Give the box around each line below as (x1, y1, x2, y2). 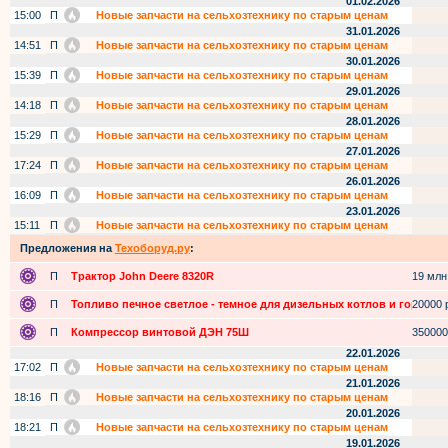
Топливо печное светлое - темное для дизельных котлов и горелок (71, 298, 444, 310)
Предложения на (20, 242, 115, 254)
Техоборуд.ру (115, 242, 190, 254)
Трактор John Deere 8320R (71, 270, 214, 282)
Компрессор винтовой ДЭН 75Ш (71, 326, 249, 338)
